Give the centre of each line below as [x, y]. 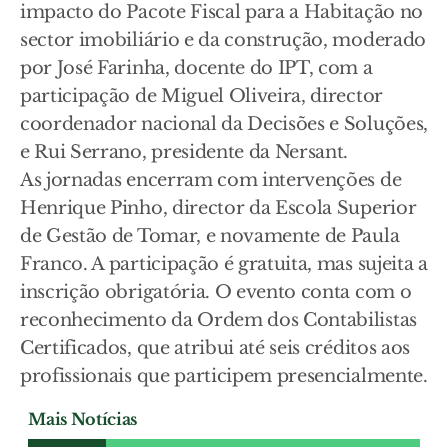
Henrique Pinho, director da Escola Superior [218, 208]
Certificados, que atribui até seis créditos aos [215, 348]
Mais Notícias [82, 419]
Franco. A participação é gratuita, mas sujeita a [224, 264]
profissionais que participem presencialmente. [224, 376]
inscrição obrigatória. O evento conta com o [216, 292]
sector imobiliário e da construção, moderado [223, 40]
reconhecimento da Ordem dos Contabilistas [218, 320]
